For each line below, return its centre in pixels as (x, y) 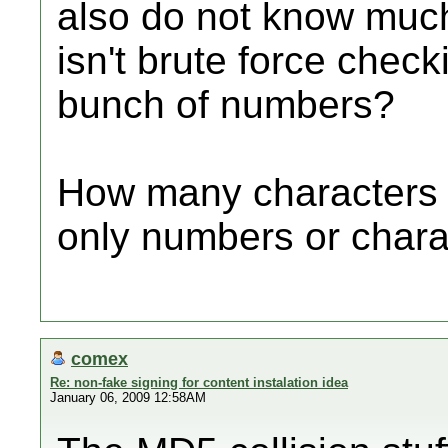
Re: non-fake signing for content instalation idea (199, 382)
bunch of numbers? (226, 104)
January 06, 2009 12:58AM (128, 397)
